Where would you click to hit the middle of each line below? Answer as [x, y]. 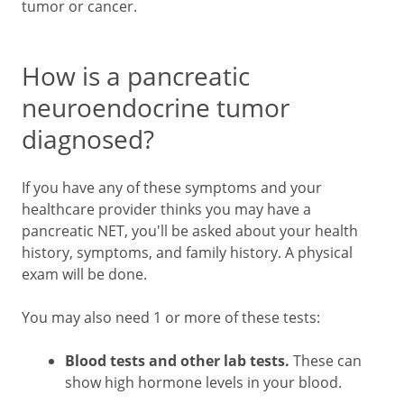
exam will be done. [86, 274]
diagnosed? [88, 139]
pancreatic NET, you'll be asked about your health [190, 231]
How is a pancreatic [136, 76]
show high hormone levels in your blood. [203, 382]
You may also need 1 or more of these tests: [171, 317]
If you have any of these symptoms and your [172, 188]
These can [327, 361]
